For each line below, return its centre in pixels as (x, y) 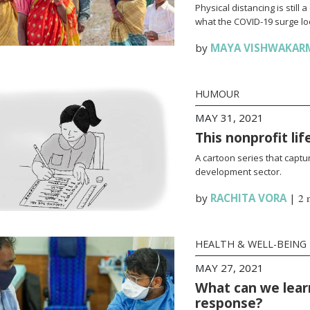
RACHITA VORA (248, 198)
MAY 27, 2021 (229, 268)
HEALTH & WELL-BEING (250, 244)
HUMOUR (217, 94)
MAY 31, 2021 (229, 118)
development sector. (238, 172)
